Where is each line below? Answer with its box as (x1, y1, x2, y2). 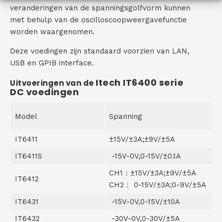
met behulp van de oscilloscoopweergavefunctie (10, 15, 187, 25)
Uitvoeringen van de (10, 78, 96, 89)
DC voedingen (10, 86, 79, 99)
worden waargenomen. (10, 27, 95, 37)
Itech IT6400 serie (96, 76, 183, 89)
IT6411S (15, 152, 42, 161)
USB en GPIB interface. (10, 58, 94, 68)
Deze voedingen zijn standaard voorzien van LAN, (10, 47, 189, 56)
